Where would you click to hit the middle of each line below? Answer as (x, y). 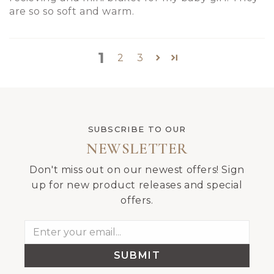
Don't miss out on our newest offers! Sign (137, 170)
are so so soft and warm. (72, 11)
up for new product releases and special (137, 185)
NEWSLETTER (137, 149)
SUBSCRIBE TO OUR (137, 129)
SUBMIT (137, 256)
